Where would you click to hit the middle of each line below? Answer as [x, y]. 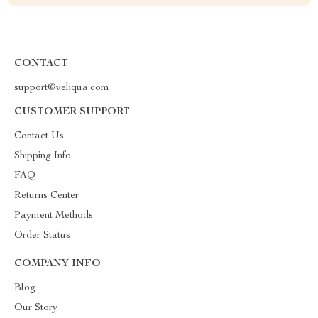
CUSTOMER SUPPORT [72, 112]
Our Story [36, 308]
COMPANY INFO [57, 264]
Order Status [42, 236]
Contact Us [39, 136]
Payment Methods [54, 216]
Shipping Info [43, 156]
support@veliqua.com [62, 88]
